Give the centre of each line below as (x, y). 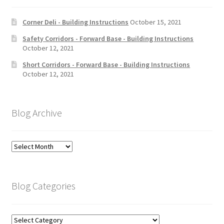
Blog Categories (43, 186)
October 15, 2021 (156, 22)
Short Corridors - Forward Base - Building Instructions (106, 64)
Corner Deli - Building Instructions (76, 22)
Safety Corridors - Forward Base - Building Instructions (108, 38)
